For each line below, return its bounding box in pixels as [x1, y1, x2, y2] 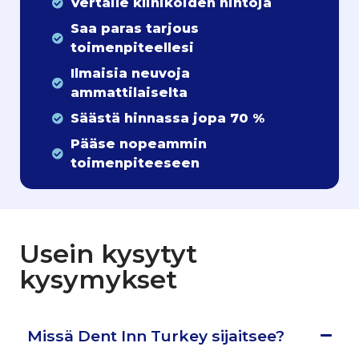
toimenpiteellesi [70, 39, 194, 55]
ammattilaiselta [70, 84, 188, 100]
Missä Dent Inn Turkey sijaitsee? [27, 325, 284, 345]
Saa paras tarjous [70, 20, 199, 36]
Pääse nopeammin [70, 135, 207, 151]
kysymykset [19, 263, 177, 295]
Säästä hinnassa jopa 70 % [70, 110, 264, 126]
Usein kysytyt [19, 237, 197, 269]
